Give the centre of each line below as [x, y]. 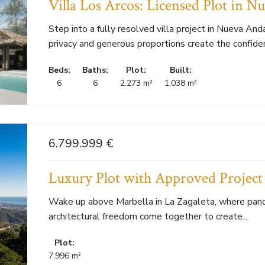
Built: [180, 70]
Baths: [95, 70]
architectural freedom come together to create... [148, 216]
